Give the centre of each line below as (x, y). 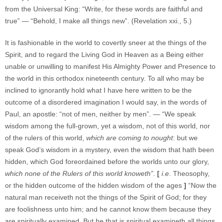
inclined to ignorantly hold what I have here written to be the (98, 90)
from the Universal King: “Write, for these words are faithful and (104, 9)
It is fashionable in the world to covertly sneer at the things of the (106, 43)
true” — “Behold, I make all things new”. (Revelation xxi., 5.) (98, 21)
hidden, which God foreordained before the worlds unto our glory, (107, 162)
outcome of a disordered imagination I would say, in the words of (106, 102)
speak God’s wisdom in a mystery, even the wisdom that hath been (110, 150)
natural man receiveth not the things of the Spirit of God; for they (106, 197)
